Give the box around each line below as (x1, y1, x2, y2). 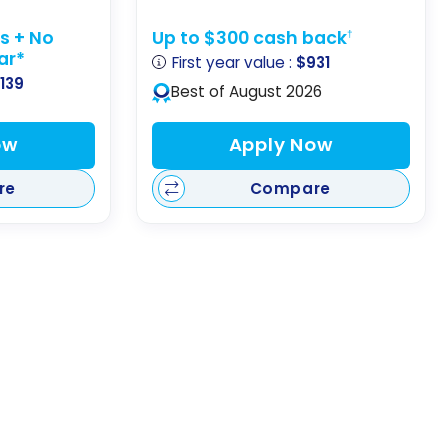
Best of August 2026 (170, 80, 322, 102)
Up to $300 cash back (152, 25, 348, 50)
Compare (249, 178, 331, 199)
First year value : (172, 52, 297, 74)
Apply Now (228, 132, 334, 158)
